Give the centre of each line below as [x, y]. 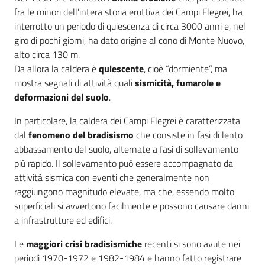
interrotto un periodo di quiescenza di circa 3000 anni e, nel [130, 26]
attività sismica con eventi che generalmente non [112, 177]
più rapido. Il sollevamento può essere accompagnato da [124, 163]
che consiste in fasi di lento [188, 135]
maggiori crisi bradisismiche [84, 244]
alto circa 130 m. [47, 54]
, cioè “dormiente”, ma [185, 69]
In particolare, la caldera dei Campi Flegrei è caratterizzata [127, 121]
